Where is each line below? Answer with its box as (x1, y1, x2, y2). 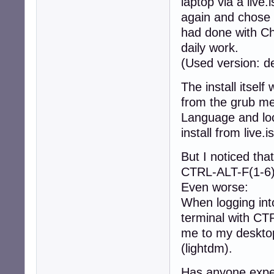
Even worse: (181, 180, 248, 194)
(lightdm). (181, 241, 232, 255)
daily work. (181, 40, 239, 54)
